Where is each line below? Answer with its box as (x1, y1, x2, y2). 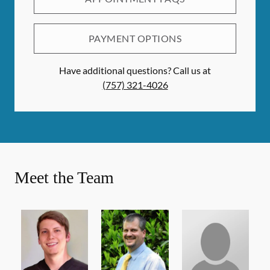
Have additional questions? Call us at (59, 64, 211, 77)
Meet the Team (14, 168, 114, 187)
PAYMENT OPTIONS (88, 33, 182, 45)
